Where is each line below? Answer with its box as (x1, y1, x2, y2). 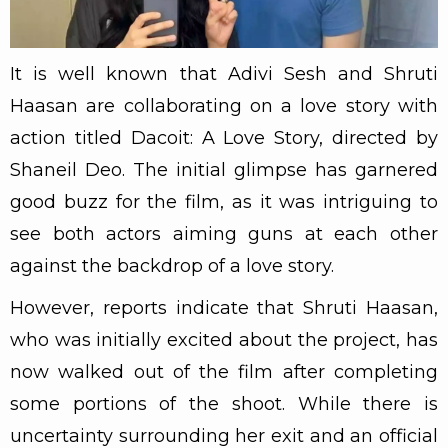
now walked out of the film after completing (10, 360, 438, 383)
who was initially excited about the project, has (10, 328, 438, 351)
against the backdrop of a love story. (10, 254, 334, 277)
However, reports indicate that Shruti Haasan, (10, 296, 438, 319)
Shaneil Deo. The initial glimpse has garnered (10, 158, 438, 181)
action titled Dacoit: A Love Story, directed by (10, 126, 438, 149)
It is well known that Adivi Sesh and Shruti (10, 62, 438, 85)
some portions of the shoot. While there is (10, 392, 438, 415)
